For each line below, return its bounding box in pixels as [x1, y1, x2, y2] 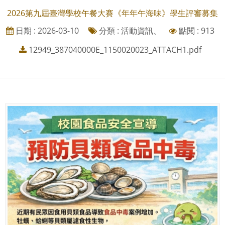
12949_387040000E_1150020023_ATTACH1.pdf [28, 44, 201, 56]
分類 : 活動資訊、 [96, 25, 161, 37]
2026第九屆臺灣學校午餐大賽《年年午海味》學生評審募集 [7, 8, 218, 19]
